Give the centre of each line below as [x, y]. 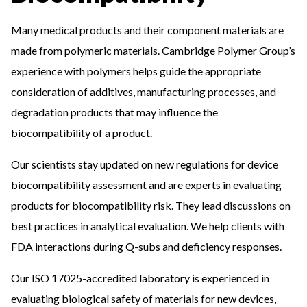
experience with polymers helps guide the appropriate [136, 71]
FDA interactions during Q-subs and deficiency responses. [146, 246]
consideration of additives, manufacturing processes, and [144, 91]
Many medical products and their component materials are [147, 30]
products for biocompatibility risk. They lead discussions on [151, 205]
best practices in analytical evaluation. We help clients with [148, 226]
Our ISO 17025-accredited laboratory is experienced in [140, 278]
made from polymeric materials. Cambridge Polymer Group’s [153, 50]
